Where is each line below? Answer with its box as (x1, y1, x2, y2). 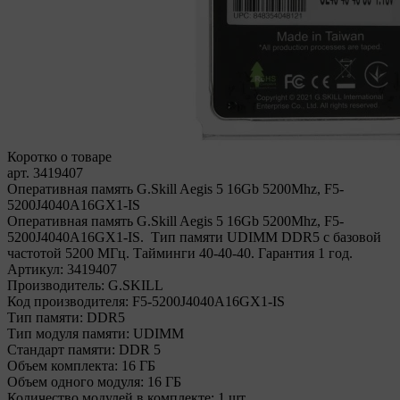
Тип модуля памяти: (7, 326, 129, 341)
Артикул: (7, 262, 63, 277)
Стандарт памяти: (7, 342, 115, 357)
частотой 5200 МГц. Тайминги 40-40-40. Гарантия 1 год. (7, 246, 353, 261)
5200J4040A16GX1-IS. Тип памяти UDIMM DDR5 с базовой (7, 229, 381, 245)
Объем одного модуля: (7, 374, 144, 389)
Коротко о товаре (7, 149, 112, 164)
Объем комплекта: (7, 358, 118, 373)
